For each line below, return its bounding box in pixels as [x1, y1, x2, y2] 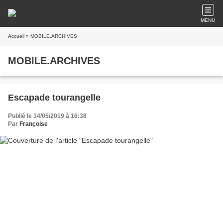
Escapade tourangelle [8, 93, 101, 103]
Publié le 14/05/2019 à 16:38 [8, 112, 87, 119]
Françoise [19, 120, 48, 127]
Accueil [8, 33, 24, 39]
